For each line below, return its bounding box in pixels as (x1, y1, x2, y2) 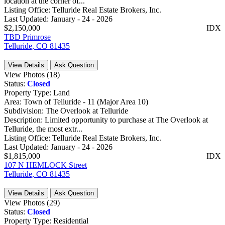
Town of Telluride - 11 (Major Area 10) (24, 97, 148, 106)
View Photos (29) (4, 198, 60, 207)
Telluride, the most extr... (4, 124, 82, 133)
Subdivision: (4, 106, 46, 115)
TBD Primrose (4, 32, 51, 41)
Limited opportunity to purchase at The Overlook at (45, 115, 208, 124)
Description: (4, 115, 45, 124)
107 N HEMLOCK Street (4, 160, 87, 169)
